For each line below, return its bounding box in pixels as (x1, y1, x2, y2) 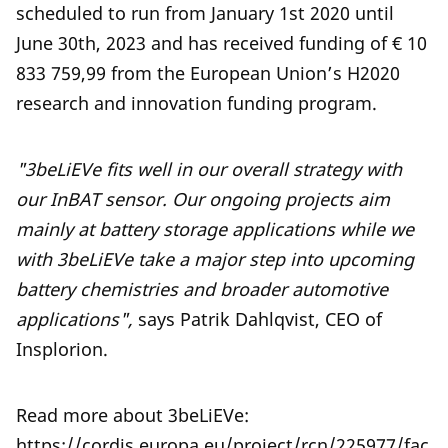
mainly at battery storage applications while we (16, 217, 414, 242)
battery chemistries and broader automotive (16, 277, 388, 302)
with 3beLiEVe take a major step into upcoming (16, 247, 414, 272)
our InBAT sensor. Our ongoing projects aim (16, 187, 390, 212)
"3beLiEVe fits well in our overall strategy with (16, 157, 402, 182)
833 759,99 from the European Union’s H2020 (16, 61, 400, 86)
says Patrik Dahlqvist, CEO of (133, 307, 382, 332)
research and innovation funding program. (16, 91, 377, 116)
